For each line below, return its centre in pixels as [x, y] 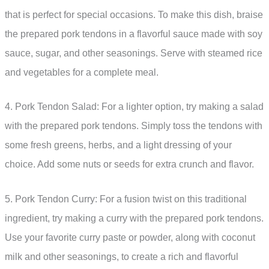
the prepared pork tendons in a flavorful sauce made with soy [134, 34]
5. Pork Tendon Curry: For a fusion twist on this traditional [126, 199]
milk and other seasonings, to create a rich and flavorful [122, 256]
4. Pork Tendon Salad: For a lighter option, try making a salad [134, 107]
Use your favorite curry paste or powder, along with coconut [130, 237]
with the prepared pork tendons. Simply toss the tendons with [134, 126]
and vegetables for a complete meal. [82, 72]
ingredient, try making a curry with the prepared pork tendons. [134, 218]
